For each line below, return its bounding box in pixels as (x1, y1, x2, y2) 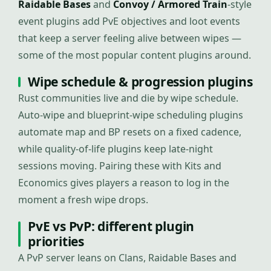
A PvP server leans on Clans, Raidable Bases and (18, 251, 237, 264)
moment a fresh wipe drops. (18, 193, 148, 206)
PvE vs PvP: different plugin (28, 218, 195, 235)
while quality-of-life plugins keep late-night (18, 142, 213, 155)
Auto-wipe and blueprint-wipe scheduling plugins (18, 108, 243, 122)
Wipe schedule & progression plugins (28, 73, 253, 90)
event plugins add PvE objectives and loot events (18, 15, 240, 28)
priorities (28, 233, 84, 250)
